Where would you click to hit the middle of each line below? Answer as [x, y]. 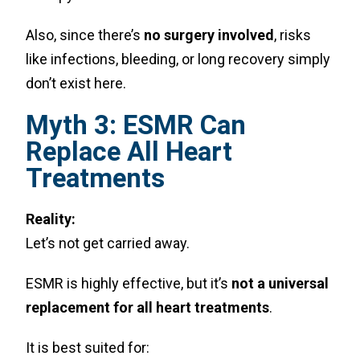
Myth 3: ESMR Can [136, 125]
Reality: [51, 219]
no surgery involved [209, 35]
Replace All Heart [129, 151]
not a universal [280, 283]
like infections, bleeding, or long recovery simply [178, 59]
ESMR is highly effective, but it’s [129, 283]
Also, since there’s [85, 35]
